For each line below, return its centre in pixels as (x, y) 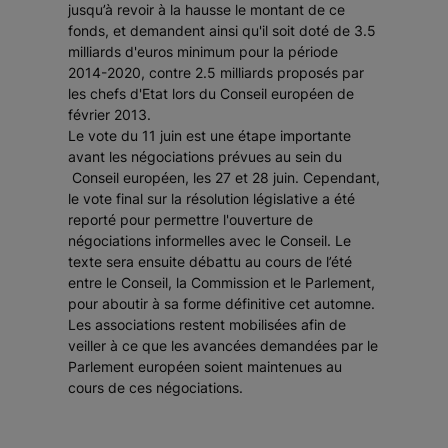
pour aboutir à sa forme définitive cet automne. (221, 304)
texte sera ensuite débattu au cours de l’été (210, 262)
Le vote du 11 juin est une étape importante (209, 136)
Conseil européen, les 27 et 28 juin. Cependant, (224, 178)
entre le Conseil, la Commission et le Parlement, (221, 283)
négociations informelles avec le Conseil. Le (209, 241)
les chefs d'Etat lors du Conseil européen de (211, 94)
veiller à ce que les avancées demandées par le (223, 346)
